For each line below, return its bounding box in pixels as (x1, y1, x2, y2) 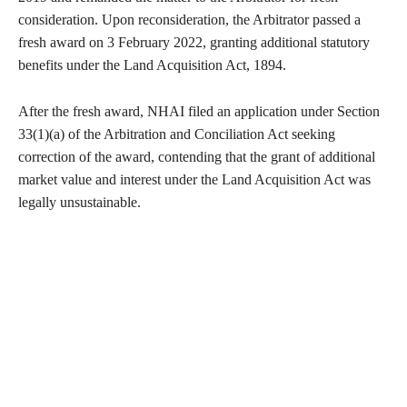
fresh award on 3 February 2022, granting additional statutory (18, 35, 370, 51)
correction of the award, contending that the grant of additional (18, 149, 375, 165)
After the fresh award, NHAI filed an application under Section (18, 104, 380, 120)
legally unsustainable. (18, 194, 141, 211)
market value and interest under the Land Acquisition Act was (18, 172, 371, 188)
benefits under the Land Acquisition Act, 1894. (18, 57, 286, 74)
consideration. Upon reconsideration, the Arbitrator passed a (18, 12, 361, 28)
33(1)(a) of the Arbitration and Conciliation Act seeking (18, 126, 335, 143)
